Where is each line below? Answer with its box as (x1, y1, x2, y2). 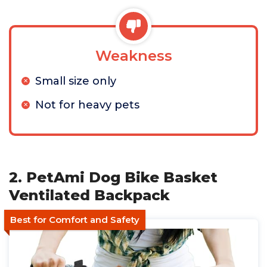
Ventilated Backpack (9, 187, 170, 204)
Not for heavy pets (35, 98, 139, 111)
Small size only (35, 74, 116, 88)
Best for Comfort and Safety (10, 214, 139, 225)
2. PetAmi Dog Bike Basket (9, 169, 218, 186)
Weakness (95, 47, 172, 64)
